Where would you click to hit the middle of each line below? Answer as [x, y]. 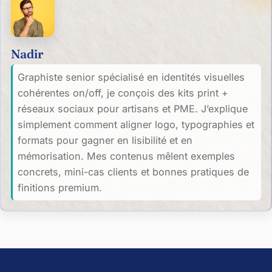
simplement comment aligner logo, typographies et [136, 124]
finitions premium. [60, 187]
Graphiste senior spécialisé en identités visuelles [131, 77]
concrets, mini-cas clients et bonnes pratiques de [133, 172]
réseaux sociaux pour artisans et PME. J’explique [133, 108]
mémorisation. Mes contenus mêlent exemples [126, 156]
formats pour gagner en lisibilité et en [105, 140]
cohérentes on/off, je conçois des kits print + [123, 93]
